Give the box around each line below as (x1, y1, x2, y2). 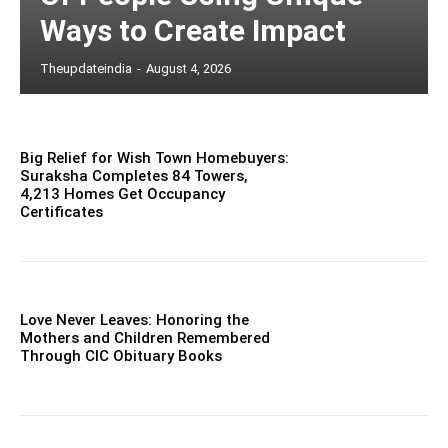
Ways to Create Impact (40, 12, 346, 48)
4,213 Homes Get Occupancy (20, 184, 225, 203)
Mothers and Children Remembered (20, 329, 270, 348)
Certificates (20, 202, 103, 221)
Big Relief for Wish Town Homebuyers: (20, 148, 289, 167)
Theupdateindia (40, 60, 132, 76)
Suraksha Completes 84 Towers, (20, 166, 248, 185)
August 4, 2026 (146, 60, 231, 76)
